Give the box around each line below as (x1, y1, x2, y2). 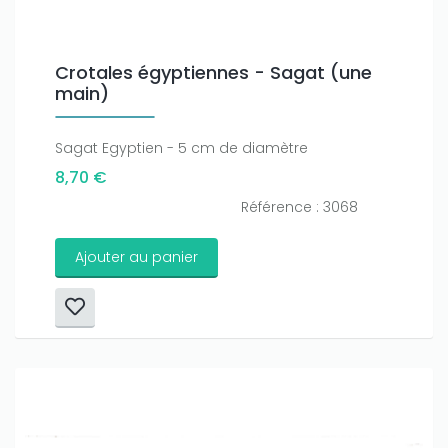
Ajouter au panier (75, 247, 198, 268)
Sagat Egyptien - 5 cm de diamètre (55, 138, 308, 159)
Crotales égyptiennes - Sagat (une (55, 60, 372, 86)
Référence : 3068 (240, 197, 358, 218)
